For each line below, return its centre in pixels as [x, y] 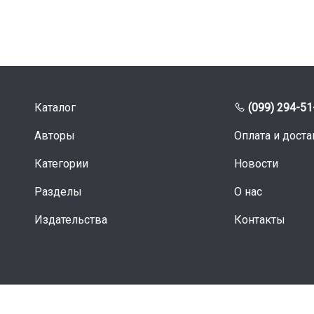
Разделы [58, 192]
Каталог [55, 108]
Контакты [260, 220]
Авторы [55, 136]
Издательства [71, 220]
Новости [256, 164]
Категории [61, 164]
